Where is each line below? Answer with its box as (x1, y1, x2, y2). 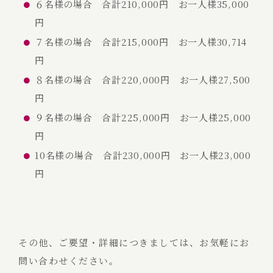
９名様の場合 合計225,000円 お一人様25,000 (35, 111, 251, 124)
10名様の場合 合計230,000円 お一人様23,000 (35, 149, 251, 161)
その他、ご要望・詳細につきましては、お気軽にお (18, 235, 250, 249)
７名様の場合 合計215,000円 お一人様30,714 (35, 35, 247, 48)
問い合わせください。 (18, 253, 119, 267)
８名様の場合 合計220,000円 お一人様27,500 (35, 73, 250, 86)
